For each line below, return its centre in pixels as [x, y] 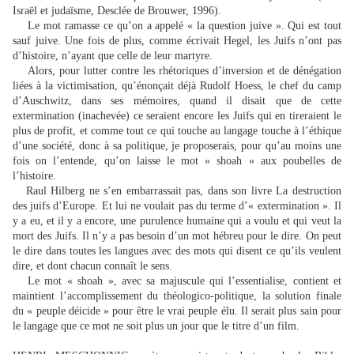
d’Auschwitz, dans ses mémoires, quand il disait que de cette [177, 101]
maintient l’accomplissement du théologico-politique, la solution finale [177, 296]
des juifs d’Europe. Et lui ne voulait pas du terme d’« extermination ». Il [177, 206]
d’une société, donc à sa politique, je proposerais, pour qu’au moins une [177, 146]
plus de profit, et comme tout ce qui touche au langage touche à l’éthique [177, 131]
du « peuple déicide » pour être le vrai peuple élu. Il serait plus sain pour [177, 311]
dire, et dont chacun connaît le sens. [92, 266]
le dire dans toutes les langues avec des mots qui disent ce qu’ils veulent [177, 251]
